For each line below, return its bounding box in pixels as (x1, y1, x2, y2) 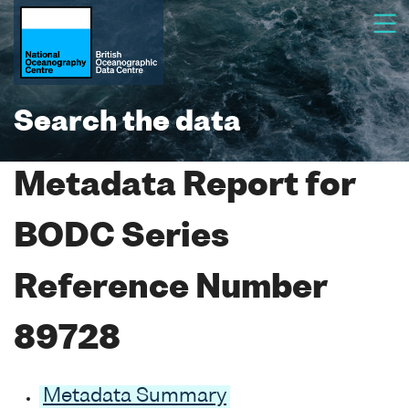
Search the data (14, 110, 241, 137)
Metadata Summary (43, 386, 226, 406)
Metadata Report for (14, 171, 355, 203)
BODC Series (14, 222, 229, 254)
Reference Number (14, 273, 327, 305)
